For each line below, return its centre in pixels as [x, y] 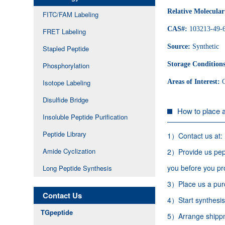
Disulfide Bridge [66, 100]
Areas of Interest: [195, 81]
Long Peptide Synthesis [78, 168]
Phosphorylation [66, 66]
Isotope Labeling [67, 83]
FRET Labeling [65, 32]
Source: [180, 46]
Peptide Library [65, 134]
